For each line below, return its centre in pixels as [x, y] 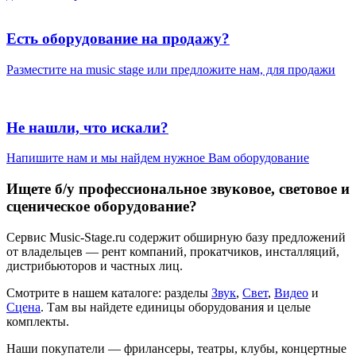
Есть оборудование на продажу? [118, 39]
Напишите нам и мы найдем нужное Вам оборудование [158, 158]
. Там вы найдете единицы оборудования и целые [176, 307]
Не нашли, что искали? [87, 127]
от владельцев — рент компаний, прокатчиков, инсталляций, [173, 251]
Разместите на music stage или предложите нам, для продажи [171, 69]
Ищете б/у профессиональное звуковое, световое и [178, 189]
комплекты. [38, 321]
